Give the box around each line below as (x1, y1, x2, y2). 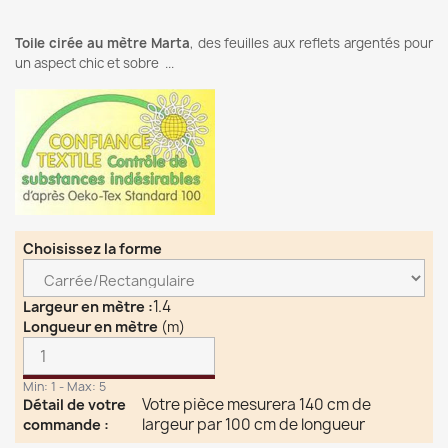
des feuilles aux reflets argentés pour (197, 34, 434, 52)
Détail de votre (23, 395, 126, 414)
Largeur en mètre (23, 297, 148, 316)
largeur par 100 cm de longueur (142, 414, 366, 435)
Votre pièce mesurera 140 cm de (142, 394, 372, 415)
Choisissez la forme (23, 239, 162, 258)
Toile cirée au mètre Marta (15, 34, 190, 52)
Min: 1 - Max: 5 (23, 378, 106, 395)
